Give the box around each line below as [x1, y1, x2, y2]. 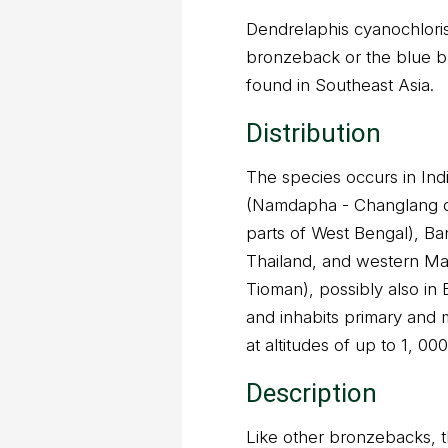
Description [246, 378, 377, 408]
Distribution [246, 118, 381, 148]
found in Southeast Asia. [246, 75, 434, 95]
